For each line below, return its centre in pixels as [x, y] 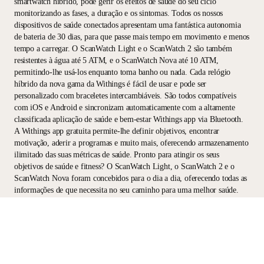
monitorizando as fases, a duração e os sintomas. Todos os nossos [119, 13]
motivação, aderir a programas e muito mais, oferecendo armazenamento [131, 143]
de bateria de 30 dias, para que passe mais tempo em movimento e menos [132, 37]
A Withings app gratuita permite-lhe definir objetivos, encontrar [117, 131]
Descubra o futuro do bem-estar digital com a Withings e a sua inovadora [132, 202]
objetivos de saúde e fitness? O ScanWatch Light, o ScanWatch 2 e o [124, 166]
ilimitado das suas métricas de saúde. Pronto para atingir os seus [117, 154]
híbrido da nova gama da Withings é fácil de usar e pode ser [110, 84]
